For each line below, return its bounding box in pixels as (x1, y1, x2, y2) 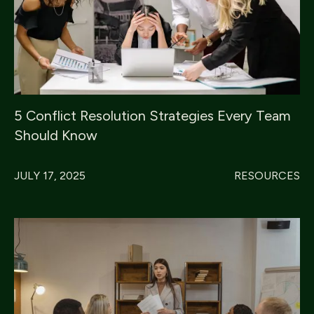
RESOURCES (234, 169, 300, 183)
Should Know (14, 127, 97, 144)
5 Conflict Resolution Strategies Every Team (14, 107, 291, 125)
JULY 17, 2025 (14, 169, 86, 183)
